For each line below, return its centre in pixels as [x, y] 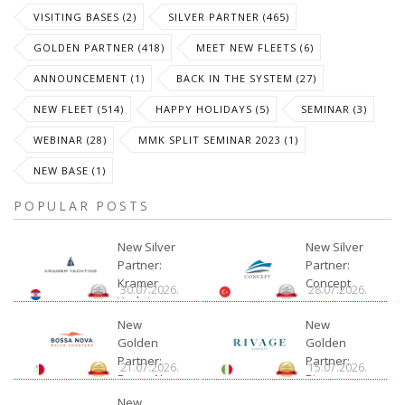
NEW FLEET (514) [79, 109]
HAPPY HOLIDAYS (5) [212, 109]
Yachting [141, 301]
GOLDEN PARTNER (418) [99, 47]
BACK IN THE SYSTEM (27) [246, 78]
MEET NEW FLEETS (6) [255, 47]
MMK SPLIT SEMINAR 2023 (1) [218, 140]
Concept [329, 283]
